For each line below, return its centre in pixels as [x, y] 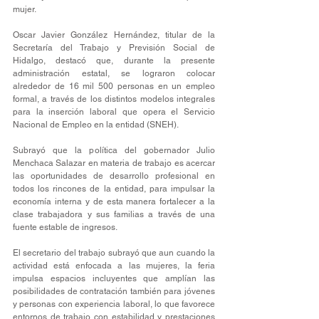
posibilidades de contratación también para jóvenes [114, 291]
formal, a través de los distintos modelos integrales [114, 99]
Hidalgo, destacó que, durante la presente [114, 60]
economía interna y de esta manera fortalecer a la [114, 201]
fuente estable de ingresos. [65, 227]
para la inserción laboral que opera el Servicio [114, 111]
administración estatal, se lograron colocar [114, 73]
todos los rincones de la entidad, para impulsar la [114, 188]
